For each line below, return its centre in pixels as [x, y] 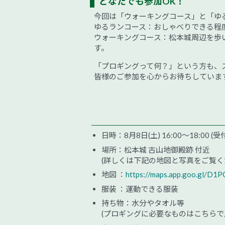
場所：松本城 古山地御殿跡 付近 [156, 149]
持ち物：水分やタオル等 [143, 203]
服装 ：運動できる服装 [140, 189]
